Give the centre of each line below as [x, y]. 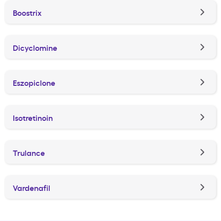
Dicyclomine [35, 47]
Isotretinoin [33, 117]
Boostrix [27, 12]
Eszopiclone [34, 82]
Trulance [29, 152]
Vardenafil [32, 187]
